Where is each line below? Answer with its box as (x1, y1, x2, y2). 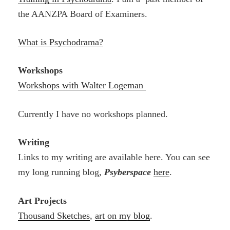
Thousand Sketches (18, 210, 90, 221)
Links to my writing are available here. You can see (18, 152, 210, 163)
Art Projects (18, 195, 67, 206)
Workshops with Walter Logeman (18, 80, 146, 91)
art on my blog (95, 210, 150, 221)
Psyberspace (104, 167, 151, 178)
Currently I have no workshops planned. (18, 108, 168, 119)
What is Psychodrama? (18, 37, 104, 48)
